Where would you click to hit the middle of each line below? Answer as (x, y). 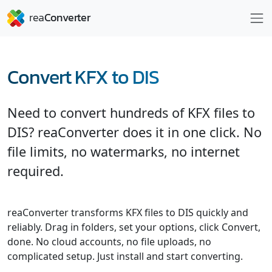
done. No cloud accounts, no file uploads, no (109, 242)
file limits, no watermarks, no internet (124, 151)
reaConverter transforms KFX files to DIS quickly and (128, 212)
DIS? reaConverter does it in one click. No (134, 132)
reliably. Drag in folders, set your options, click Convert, (134, 227)
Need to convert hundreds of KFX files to (131, 113)
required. (36, 171)
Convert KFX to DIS (83, 77)
